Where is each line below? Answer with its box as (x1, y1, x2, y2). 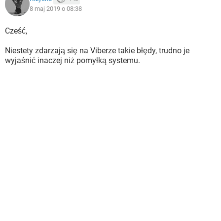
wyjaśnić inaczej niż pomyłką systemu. (5, 56, 140, 65)
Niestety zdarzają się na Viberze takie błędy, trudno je (5, 46, 189, 55)
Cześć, (5, 26, 27, 36)
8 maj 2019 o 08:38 (30, 5, 82, 12)
